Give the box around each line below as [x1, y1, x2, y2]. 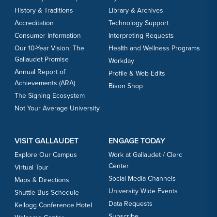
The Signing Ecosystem [15, 91, 85, 101]
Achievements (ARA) [15, 78, 75, 89]
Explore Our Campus [15, 150, 77, 160]
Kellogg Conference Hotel [15, 200, 92, 211]
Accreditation [15, 18, 54, 29]
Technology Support [108, 18, 169, 29]
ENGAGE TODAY [108, 135, 165, 147]
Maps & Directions [15, 175, 69, 186]
